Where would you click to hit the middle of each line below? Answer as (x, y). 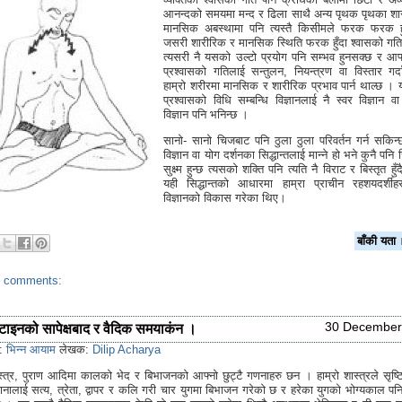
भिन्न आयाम (31, 349)
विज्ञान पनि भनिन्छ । (206, 114)
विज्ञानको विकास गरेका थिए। (225, 197)
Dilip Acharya (127, 349)
